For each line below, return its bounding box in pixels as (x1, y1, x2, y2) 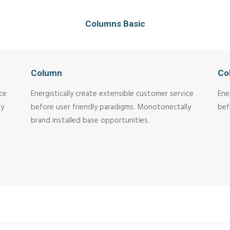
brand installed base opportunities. (31, 114, 149, 127)
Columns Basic (85, 18, 145, 29)
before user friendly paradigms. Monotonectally (31, 101, 191, 113)
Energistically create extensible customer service (31, 88, 194, 100)
